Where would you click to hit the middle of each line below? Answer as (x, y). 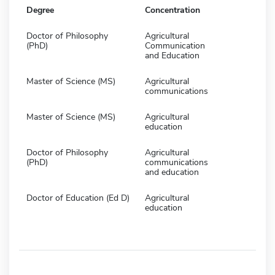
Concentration (172, 10)
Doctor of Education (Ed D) (78, 198)
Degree (40, 10)
